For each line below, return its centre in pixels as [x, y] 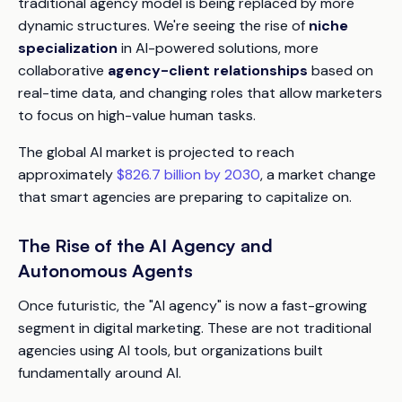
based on [341, 70]
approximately [67, 175]
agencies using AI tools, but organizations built [170, 350]
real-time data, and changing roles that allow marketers [200, 93]
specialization [68, 48]
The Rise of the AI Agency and [145, 245]
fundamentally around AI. [100, 373]
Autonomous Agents [105, 271]
